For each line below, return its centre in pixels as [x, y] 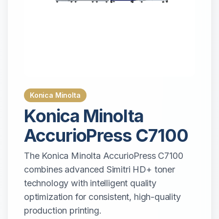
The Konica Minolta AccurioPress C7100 [104, 156]
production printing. [63, 210]
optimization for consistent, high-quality [102, 197]
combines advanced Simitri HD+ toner [99, 169]
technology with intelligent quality [90, 183]
